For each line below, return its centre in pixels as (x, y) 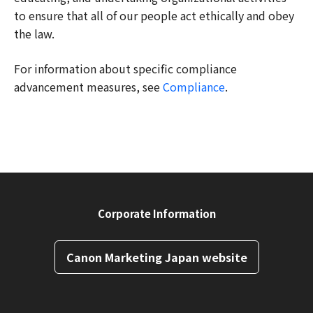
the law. (34, 33)
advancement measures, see (88, 86)
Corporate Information (156, 213)
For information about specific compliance (125, 68)
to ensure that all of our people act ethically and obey (154, 15)
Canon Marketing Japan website (156, 257)
